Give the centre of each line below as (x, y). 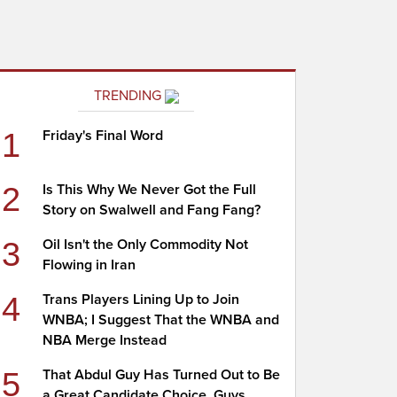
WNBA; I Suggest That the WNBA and (161, 320)
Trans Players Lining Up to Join (141, 300)
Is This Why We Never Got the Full (150, 190)
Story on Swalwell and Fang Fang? (152, 210)
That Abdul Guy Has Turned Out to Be (162, 375)
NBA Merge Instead (105, 340)
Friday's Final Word (103, 136)
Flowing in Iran (90, 265)
